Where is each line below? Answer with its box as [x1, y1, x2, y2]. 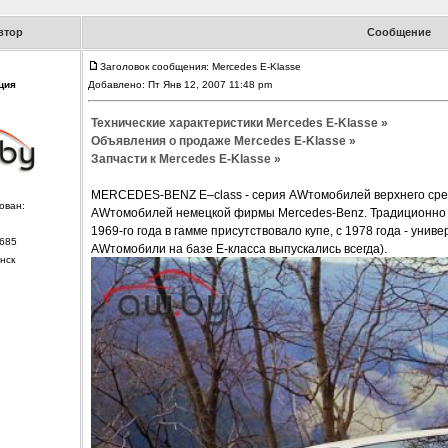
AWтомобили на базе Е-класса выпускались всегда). [90, 242, 387, 257]
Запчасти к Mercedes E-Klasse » [90, 152, 281, 167]
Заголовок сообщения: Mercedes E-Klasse [99, 61, 301, 73]
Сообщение [367, 26, 431, 39]
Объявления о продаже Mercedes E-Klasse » [90, 134, 356, 149]
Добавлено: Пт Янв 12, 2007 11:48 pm [87, 79, 275, 91]
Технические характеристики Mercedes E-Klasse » [90, 116, 388, 131]
